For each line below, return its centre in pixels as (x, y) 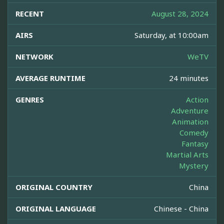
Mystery (194, 166)
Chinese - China (181, 209)
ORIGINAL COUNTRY (54, 187)
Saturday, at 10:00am (171, 35)
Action (197, 100)
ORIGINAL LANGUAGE (56, 209)
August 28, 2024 (180, 14)
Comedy (194, 133)
